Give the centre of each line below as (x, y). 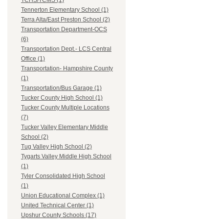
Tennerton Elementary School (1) (65, 10)
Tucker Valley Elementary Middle (65, 127)
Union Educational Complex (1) (63, 196)
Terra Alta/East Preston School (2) (66, 20)
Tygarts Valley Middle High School (66, 157)
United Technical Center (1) (57, 206)
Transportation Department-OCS (64, 30)
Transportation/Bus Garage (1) (61, 88)
